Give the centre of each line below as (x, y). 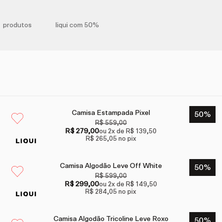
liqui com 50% (77, 25)
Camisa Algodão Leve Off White (111, 166)
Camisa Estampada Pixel (111, 113)
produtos (17, 25)
